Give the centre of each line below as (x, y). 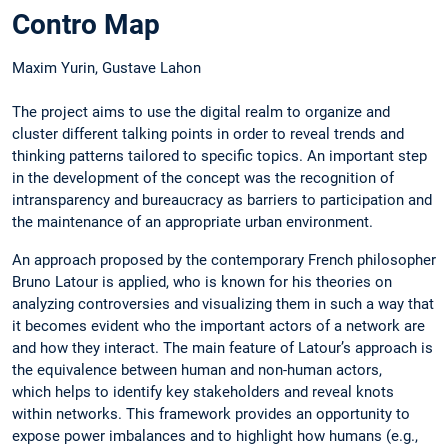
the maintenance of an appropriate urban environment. (194, 222)
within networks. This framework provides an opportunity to (211, 413)
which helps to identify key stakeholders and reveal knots (203, 391)
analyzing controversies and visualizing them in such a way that (223, 303)
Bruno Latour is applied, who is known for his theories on (202, 281)
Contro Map (86, 25)
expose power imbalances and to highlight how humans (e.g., (215, 435)
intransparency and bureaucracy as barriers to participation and (222, 200)
